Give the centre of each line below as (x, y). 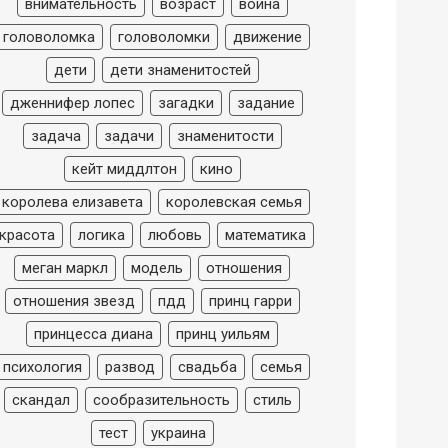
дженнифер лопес (72, 102)
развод (129, 366)
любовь (174, 234)
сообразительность (161, 399)
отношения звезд (73, 300)
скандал (41, 399)
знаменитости (225, 135)
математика (265, 234)
